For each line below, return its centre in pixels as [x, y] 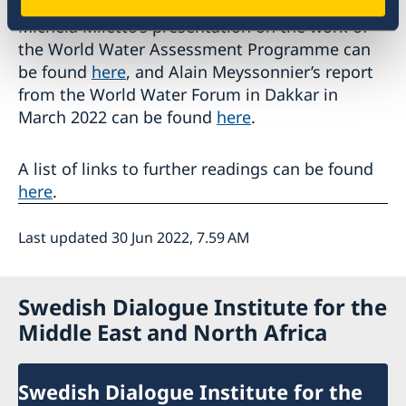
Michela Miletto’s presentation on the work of [193, 27]
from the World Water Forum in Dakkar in [178, 95]
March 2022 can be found [117, 117]
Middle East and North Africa [173, 333]
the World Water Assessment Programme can [194, 49]
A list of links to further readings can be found [196, 169]
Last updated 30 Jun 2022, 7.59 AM [134, 238]
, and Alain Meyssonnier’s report [250, 72]
